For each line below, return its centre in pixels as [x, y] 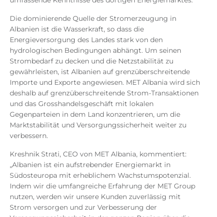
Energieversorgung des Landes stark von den [86, 39]
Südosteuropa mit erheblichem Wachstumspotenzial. [100, 175]
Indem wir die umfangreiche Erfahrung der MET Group [102, 186]
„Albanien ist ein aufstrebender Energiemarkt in [90, 164]
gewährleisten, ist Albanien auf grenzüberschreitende [100, 71]
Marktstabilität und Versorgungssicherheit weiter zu [98, 125]
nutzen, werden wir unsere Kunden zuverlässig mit [95, 196]
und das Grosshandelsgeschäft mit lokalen [82, 103]
